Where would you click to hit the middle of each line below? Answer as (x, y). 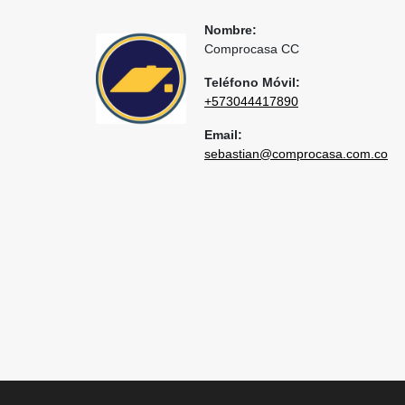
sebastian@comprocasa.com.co (296, 154)
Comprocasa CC (252, 49)
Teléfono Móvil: (252, 82)
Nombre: (231, 30)
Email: (223, 135)
